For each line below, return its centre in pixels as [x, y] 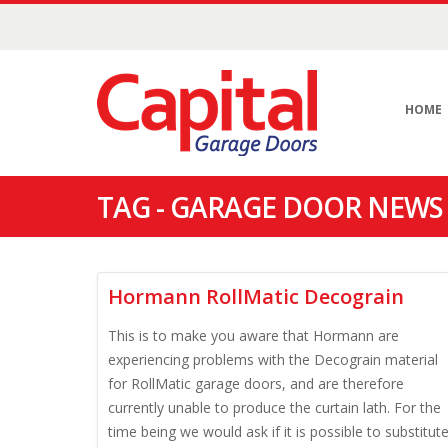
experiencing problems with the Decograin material [273, 359]
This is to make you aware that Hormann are [253, 335]
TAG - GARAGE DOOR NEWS [270, 207]
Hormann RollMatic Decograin [256, 296]
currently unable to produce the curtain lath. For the [274, 407]
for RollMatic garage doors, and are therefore [256, 383]
